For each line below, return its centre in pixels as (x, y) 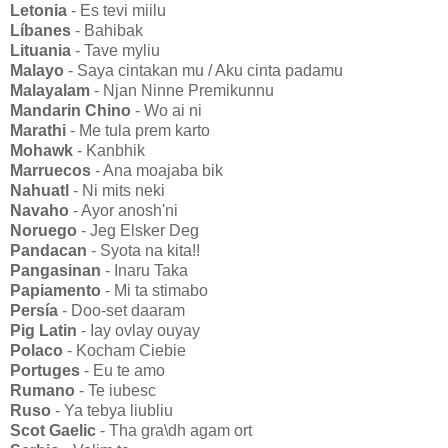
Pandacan (48, 250)
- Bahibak (107, 30)
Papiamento (55, 290)
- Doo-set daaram (123, 310)
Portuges (45, 370)
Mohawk (41, 150)
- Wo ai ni (168, 110)
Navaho (41, 210)
